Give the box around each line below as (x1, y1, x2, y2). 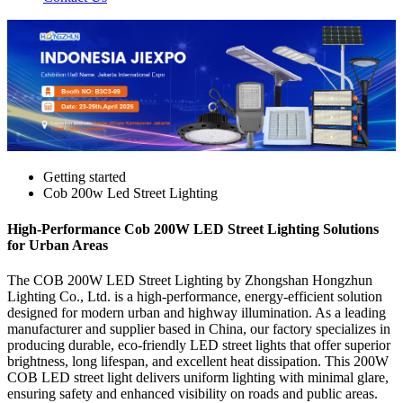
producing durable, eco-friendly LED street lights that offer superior (7, 336, 390, 353)
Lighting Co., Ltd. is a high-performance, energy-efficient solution (7, 288, 382, 304)
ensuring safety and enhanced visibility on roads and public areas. (7, 385, 378, 401)
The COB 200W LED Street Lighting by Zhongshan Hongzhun (7, 272, 372, 288)
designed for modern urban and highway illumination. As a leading (7, 304, 386, 320)
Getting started (43, 169, 126, 185)
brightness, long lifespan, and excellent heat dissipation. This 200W (7, 353, 389, 369)
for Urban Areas (7, 237, 108, 253)
